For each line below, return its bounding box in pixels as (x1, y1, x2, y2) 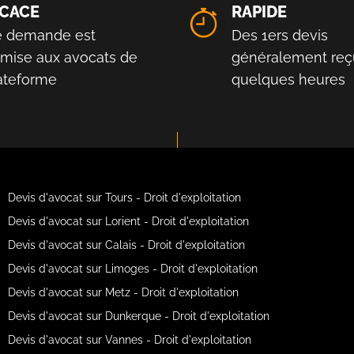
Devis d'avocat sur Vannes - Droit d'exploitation (7, 333, 251, 346)
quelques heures (232, 70, 345, 88)
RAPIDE (232, 2, 287, 21)
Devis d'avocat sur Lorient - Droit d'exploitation (7, 214, 249, 228)
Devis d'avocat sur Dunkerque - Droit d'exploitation (7, 309, 269, 322)
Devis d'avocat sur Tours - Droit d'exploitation (7, 190, 241, 204)
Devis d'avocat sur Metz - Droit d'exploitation (7, 285, 239, 299)
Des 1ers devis (232, 26, 328, 43)
